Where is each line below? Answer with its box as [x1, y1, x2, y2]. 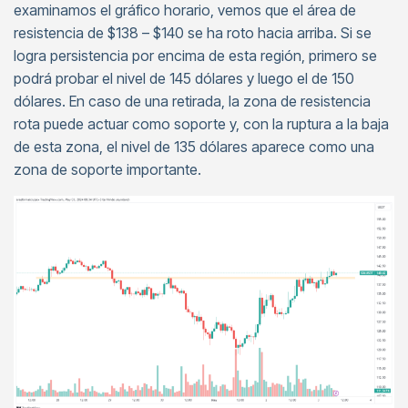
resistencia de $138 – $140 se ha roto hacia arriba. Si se [14, 23, 372, 42]
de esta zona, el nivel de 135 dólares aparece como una [14, 137, 374, 156]
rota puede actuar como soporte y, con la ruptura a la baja [14, 114, 389, 133]
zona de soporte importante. [14, 159, 201, 178]
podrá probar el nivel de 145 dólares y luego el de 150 [14, 68, 354, 87]
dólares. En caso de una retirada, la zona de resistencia [14, 91, 371, 110]
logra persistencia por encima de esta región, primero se [14, 46, 377, 65]
